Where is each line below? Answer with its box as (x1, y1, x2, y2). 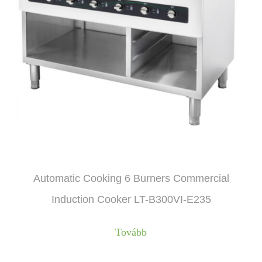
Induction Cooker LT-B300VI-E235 (51, 193, 211, 205)
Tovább (115, 226, 147, 238)
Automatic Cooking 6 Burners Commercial (33, 172, 229, 184)
